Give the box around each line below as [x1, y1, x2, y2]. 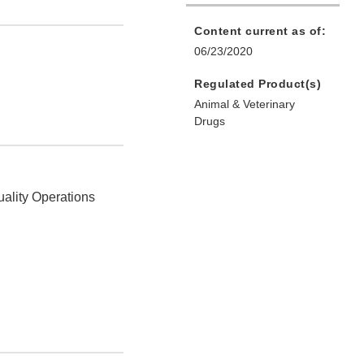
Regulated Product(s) [194, 77, 321, 91]
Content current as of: [194, 24, 326, 38]
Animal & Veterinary [194, 97, 295, 111]
